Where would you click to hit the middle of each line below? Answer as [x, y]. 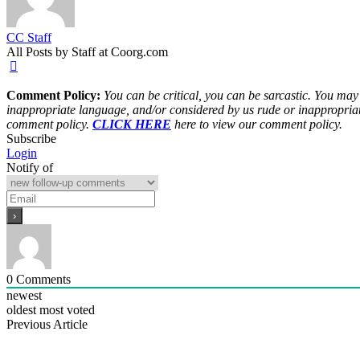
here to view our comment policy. [257, 125]
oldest [21, 310]
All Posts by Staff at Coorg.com [87, 52]
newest [24, 296]
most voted [67, 310]
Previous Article [47, 325]
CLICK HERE [132, 125]
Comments [42, 280]
